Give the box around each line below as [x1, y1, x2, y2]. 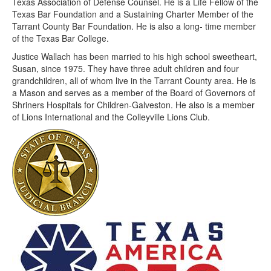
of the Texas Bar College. [12, 32, 109, 44]
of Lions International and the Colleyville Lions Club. [12, 111, 210, 123]
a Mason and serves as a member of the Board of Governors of [12, 87, 255, 99]
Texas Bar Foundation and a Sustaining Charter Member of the [12, 8, 253, 20]
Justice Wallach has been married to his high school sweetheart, [12, 50, 257, 62]
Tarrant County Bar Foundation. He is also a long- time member [12, 20, 256, 32]
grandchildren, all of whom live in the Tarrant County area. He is [12, 74, 256, 87]
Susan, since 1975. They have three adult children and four [12, 62, 239, 74]
